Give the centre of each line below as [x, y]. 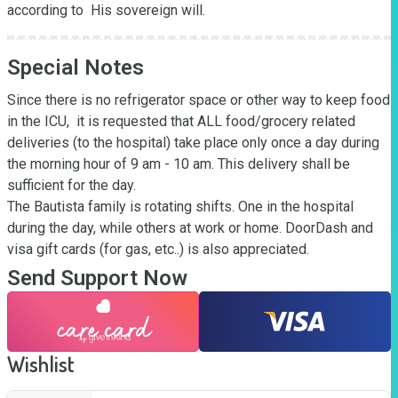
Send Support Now [97, 278]
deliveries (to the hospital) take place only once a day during [193, 143]
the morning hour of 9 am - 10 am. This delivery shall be [179, 164]
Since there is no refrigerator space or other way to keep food [199, 100]
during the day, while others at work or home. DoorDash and [190, 228]
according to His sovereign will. [106, 10]
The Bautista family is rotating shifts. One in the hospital [180, 207]
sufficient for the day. [72, 185]
